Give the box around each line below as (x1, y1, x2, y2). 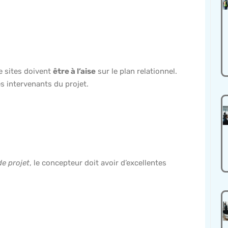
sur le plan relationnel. (96, 67, 177, 76)
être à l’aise (53, 67, 96, 76)
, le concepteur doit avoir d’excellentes (30, 158, 166, 168)
